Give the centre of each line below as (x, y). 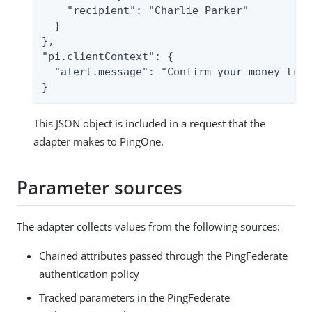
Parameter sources (100, 188)
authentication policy (89, 273)
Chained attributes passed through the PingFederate (163, 255)
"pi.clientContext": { (108, 56)
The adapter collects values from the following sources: (148, 226)
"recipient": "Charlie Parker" (145, 10)
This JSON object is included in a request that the (149, 123)
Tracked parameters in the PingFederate (134, 297)
